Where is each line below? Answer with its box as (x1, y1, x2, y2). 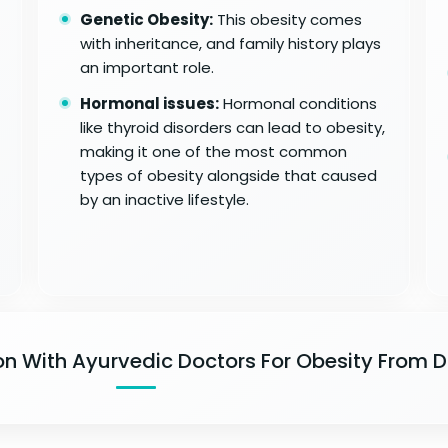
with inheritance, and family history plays (80, 32, 382, 54)
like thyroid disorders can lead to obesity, (80, 116, 386, 138)
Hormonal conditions (219, 92, 378, 114)
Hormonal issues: (80, 92, 220, 114)
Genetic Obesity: (80, 8, 214, 30)
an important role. (80, 56, 215, 78)
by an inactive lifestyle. (80, 188, 250, 210)
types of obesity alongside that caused (80, 164, 378, 186)
